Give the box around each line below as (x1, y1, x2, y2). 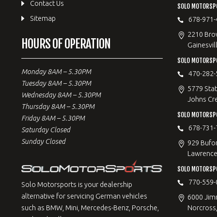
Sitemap (30, 15, 56, 22)
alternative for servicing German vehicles (21, 192, 148, 201)
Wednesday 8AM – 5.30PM (21, 91, 101, 99)
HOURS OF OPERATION (21, 36, 111, 51)
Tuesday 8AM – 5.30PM (21, 79, 92, 87)
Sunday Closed (21, 138, 66, 145)
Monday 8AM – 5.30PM (21, 68, 92, 76)
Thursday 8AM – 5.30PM (21, 103, 95, 110)
